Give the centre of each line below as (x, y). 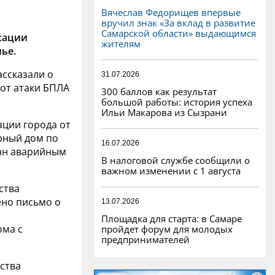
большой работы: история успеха (177, 102)
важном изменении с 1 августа (171, 170)
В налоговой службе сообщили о (176, 160)
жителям (121, 43)
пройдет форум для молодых (167, 229)
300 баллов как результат (159, 91)
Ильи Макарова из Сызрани (164, 112)
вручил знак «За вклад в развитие (178, 22)
